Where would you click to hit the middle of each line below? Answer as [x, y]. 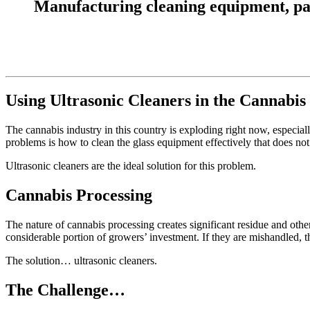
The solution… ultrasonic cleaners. [81, 260]
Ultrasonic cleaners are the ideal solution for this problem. [131, 166]
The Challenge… [65, 290]
